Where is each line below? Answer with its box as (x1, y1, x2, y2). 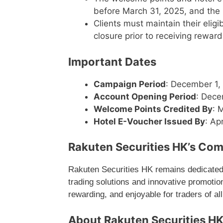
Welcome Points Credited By (94, 104, 213, 114)
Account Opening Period (94, 91, 196, 102)
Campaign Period (94, 79, 166, 89)
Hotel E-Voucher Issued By (94, 116, 205, 126)
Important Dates (68, 55, 156, 68)
